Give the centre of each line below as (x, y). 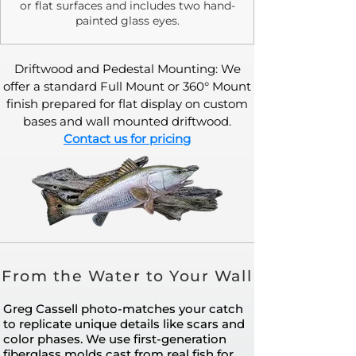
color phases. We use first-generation (115, 339)
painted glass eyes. (127, 20)
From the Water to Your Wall (127, 276)
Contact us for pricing (127, 138)
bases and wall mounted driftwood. (127, 121)
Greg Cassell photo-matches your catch (123, 308)
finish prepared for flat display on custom (127, 103)
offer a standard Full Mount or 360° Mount (127, 86)
